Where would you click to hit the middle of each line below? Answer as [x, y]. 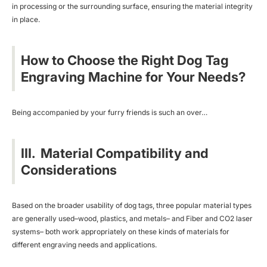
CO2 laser [236, 218]
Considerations [69, 170]
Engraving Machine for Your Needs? [133, 77]
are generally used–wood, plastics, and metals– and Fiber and [116, 218]
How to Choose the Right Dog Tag [125, 60]
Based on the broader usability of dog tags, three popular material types [132, 205]
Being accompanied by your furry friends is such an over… [110, 112]
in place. [26, 19]
